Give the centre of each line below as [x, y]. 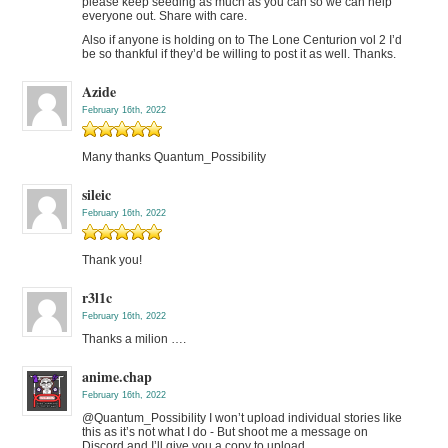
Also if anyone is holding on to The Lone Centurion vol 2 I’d [242, 39]
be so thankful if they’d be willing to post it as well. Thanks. [239, 53]
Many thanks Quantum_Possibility [174, 156]
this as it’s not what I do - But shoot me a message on [225, 431]
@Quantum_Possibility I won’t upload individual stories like [242, 417]
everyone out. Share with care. [165, 15]
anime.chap [117, 376]
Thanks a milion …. [134, 338]
